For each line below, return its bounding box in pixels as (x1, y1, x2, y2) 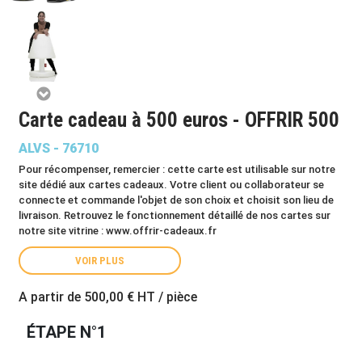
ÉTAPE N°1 (27, 322, 106, 342)
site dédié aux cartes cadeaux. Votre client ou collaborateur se (19, 179, 324, 191)
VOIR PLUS (75, 255, 124, 267)
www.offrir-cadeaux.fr (106, 225, 217, 237)
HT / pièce (134, 289, 197, 305)
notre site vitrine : (19, 225, 106, 237)
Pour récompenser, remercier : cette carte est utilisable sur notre (19, 163, 335, 175)
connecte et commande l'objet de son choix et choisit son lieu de (19, 194, 334, 206)
